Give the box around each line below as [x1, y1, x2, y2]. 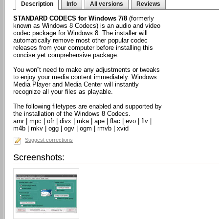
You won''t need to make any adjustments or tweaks [13, 66, 160, 73]
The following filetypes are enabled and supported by [13, 103, 162, 110]
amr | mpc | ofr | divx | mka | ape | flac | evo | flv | [13, 117, 152, 125]
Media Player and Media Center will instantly [13, 81, 139, 88]
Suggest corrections [25, 137, 73, 143]
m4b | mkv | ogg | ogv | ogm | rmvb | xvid [13, 125, 129, 132]
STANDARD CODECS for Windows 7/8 [13, 15, 127, 22]
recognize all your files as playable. [13, 88, 113, 95]
